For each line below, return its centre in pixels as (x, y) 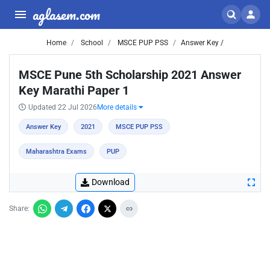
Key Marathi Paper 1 (74, 90)
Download (111, 182)
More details (118, 107)
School (91, 43)
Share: (19, 209)
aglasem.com (66, 14)
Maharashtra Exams (56, 152)
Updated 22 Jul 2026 (63, 107)
